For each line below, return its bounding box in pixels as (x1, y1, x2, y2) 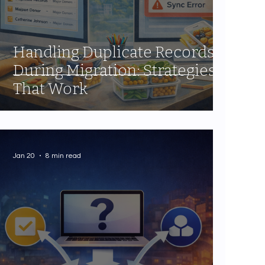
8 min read (46, 151, 82, 160)
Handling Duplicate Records (13, 43, 215, 62)
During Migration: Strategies (13, 62, 216, 80)
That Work (13, 80, 88, 99)
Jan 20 (13, 151, 35, 160)
